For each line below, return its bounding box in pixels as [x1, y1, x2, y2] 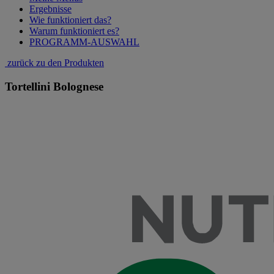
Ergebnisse [29, 4, 72, 15]
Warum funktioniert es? [29, 26, 119, 37]
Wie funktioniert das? [29, 15, 111, 26]
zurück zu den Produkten [5, 57, 104, 68]
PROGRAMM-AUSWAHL [29, 37, 139, 48]
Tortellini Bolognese [5, 80, 103, 93]
